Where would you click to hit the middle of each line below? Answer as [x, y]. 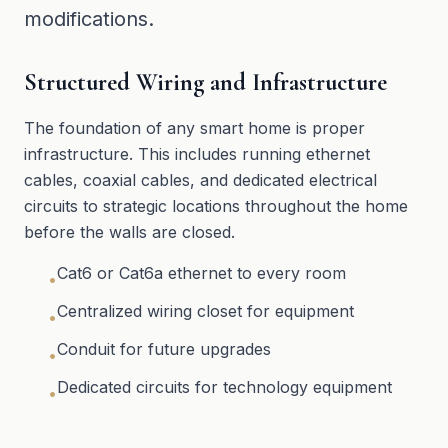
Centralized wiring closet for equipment [205, 311]
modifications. [89, 19]
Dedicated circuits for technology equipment [224, 387]
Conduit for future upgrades [164, 349]
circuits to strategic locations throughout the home [216, 206]
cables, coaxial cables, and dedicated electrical [200, 180]
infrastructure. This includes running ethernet [197, 154]
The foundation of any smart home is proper [194, 128]
